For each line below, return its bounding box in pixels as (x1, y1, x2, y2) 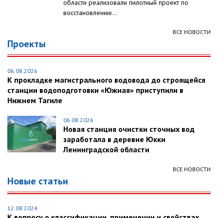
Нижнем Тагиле (7, 95, 62, 106)
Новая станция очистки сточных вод (63, 124, 195, 134)
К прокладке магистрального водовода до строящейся (7, 75, 205, 85)
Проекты (7, 37, 46, 51)
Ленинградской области (63, 145, 149, 155)
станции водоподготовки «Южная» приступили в (7, 85, 183, 95)
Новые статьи (7, 175, 68, 188)
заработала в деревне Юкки (63, 134, 165, 145)
